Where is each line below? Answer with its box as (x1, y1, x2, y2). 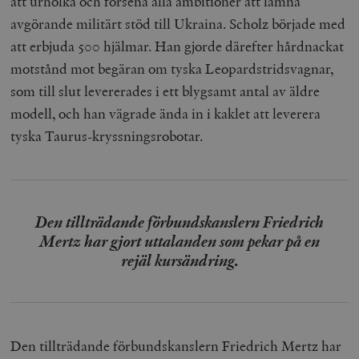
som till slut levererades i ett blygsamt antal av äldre (10, 81, 321, 100)
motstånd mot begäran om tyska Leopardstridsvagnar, (10, 58, 334, 78)
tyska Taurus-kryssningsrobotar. (10, 126, 204, 145)
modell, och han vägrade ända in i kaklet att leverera (10, 103, 321, 123)
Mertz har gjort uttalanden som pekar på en (39, 230, 320, 252)
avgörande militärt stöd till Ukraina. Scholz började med (10, 14, 346, 33)
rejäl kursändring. (120, 249, 239, 271)
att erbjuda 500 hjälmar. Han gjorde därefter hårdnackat (10, 36, 345, 55)
